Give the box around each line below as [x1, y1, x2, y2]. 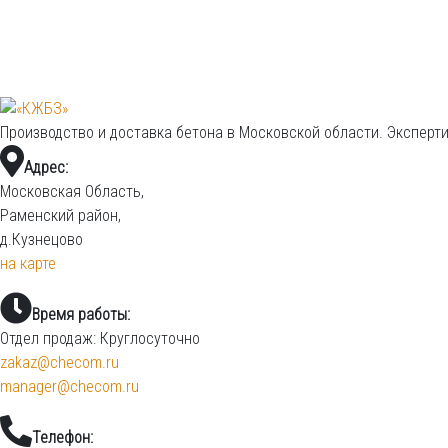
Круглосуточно [96, 328, 200, 348]
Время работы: [32, 304, 130, 324]
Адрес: [24, 157, 68, 177]
